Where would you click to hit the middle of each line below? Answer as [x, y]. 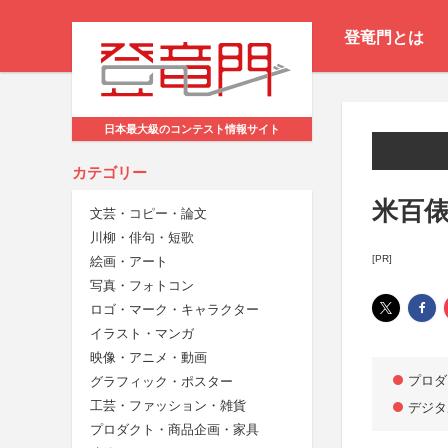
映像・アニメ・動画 [148, 358]
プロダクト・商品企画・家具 [174, 430]
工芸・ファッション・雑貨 [168, 406]
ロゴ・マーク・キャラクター [174, 310]
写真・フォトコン [142, 286]
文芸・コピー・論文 [148, 214]
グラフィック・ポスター [161, 382]
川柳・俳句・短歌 [142, 238]
